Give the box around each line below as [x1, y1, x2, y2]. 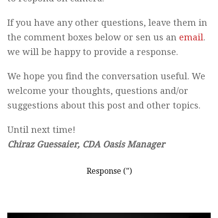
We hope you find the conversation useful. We [7, 71, 205, 81]
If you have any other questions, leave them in [7, 18, 207, 28]
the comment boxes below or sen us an [7, 32, 179, 42]
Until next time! [7, 125, 75, 135]
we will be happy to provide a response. [7, 47, 178, 57]
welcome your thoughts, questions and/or [7, 86, 188, 96]
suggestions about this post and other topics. [7, 100, 200, 110]
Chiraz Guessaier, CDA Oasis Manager [7, 139, 164, 149]
